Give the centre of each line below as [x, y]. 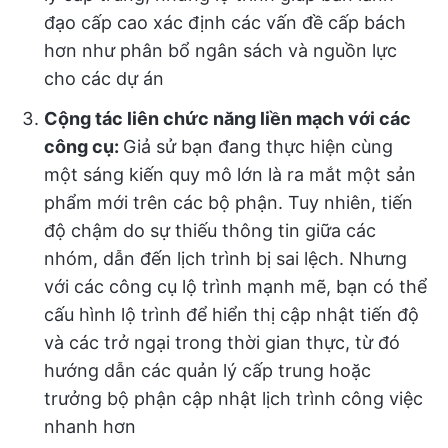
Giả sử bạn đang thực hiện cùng [258, 146]
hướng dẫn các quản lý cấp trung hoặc [207, 370]
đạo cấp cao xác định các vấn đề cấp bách [225, 22]
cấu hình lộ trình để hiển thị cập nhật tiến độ [231, 314]
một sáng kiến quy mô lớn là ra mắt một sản [230, 174]
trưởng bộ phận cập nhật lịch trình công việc [233, 398]
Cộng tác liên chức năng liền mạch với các [227, 118]
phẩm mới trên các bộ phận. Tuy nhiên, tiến [228, 202]
